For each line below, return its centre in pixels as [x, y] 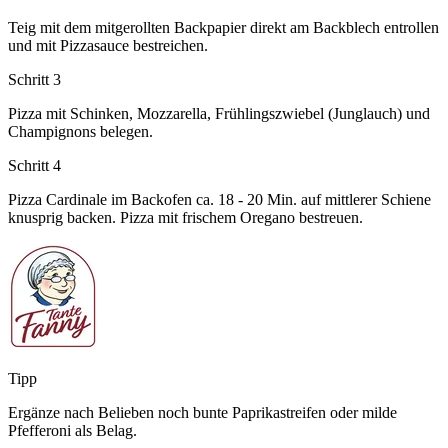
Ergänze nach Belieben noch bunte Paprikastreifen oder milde [202, 412]
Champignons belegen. [80, 131]
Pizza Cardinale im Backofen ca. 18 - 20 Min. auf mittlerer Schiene [219, 199]
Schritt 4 [34, 165]
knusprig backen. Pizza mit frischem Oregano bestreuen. [185, 217]
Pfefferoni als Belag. [72, 430]
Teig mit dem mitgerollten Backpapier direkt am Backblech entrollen [223, 27]
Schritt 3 [34, 79]
